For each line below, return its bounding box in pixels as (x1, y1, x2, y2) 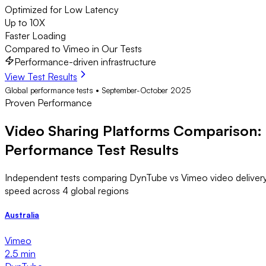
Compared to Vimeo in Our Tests (5, 43, 142, 55)
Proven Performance (5, 97, 92, 109)
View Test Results (5, 71, 77, 83)
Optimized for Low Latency (5, 4, 119, 16)
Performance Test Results (5, 141, 179, 159)
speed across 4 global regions (5, 185, 129, 197)
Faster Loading (5, 30, 66, 42)
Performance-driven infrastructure (14, 56, 156, 68)
